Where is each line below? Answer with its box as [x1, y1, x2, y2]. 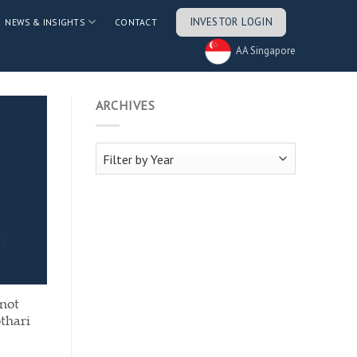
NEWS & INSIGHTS [5, 15, 85, 28]
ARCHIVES [95, 97, 155, 113]
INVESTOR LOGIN [189, 14, 273, 29]
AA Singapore [236, 43, 296, 57]
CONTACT [115, 15, 157, 28]
